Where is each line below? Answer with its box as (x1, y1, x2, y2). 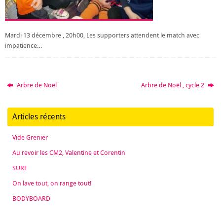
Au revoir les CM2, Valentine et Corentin (12, 148, 125, 157)
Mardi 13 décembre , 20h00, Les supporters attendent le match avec (5, 31, 199, 39)
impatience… (5, 41, 42, 50)
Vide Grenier (12, 133, 48, 142)
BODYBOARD (12, 194, 50, 203)
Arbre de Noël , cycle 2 (141, 81, 206, 90)
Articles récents (12, 111, 66, 122)
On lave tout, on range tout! (12, 179, 92, 188)
